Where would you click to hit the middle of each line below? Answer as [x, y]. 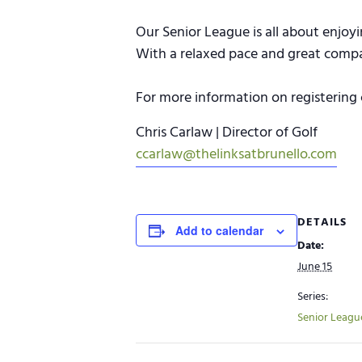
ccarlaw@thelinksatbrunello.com [236, 155]
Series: [313, 297]
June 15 [315, 267]
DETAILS [322, 223]
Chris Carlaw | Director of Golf [227, 133]
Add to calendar [219, 230]
